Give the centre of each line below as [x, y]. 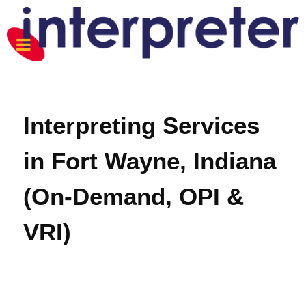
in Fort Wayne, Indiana [150, 161]
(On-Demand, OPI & [134, 196]
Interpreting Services [141, 125]
